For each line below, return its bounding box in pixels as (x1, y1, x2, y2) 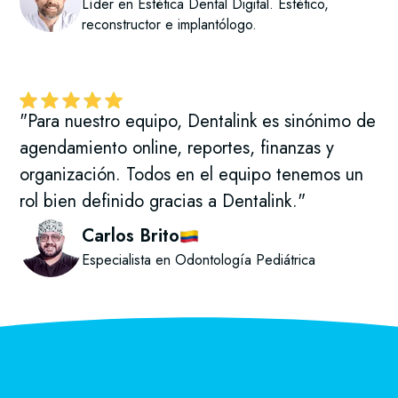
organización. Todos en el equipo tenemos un (20, 162, 364, 188)
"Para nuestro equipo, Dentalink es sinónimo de (20, 108, 377, 135)
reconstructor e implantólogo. (82, 14, 258, 36)
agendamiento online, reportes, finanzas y (20, 135, 335, 162)
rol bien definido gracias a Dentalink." (20, 188, 306, 215)
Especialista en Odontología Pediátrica (82, 249, 316, 270)
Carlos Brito (82, 222, 180, 249)
